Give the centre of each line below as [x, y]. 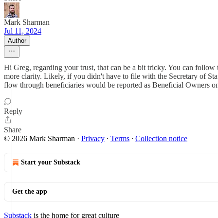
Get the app [30, 191]
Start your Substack [51, 162]
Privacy [93, 138]
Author [17, 41]
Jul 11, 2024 [23, 31]
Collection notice [161, 138]
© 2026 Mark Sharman [39, 138]
